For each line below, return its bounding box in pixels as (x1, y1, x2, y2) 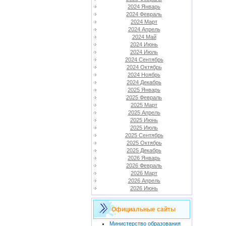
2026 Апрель (128, 178, 160, 184)
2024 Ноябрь (128, 72, 160, 78)
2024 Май (132, 34, 156, 40)
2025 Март (131, 102, 157, 108)
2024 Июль (130, 49, 158, 55)
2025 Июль (130, 125, 158, 131)
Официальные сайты (111, 206, 176, 213)
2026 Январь (128, 155, 160, 161)
